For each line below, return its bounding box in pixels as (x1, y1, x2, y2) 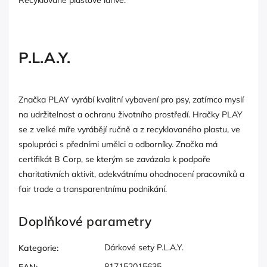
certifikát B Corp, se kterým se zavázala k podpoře (18, 153, 210, 164)
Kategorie (18, 242, 57, 253)
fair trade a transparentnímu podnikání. (18, 183, 167, 194)
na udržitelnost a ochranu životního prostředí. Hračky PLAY (18, 108, 243, 120)
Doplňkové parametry (18, 213, 152, 229)
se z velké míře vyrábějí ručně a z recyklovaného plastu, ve (18, 123, 240, 135)
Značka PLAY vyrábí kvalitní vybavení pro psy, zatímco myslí (18, 94, 244, 105)
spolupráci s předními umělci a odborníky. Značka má (18, 138, 218, 150)
